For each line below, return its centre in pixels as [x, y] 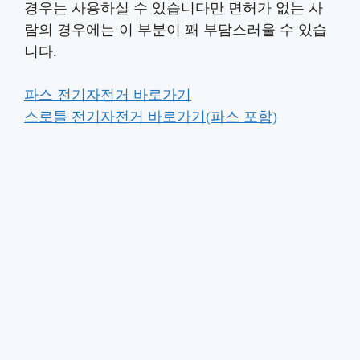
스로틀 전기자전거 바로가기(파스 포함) [151, 116]
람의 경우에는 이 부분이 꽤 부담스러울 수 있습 [176, 29]
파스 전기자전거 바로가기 [108, 94]
